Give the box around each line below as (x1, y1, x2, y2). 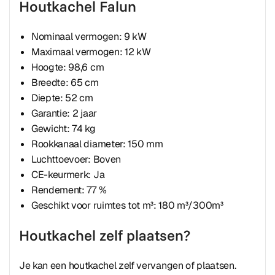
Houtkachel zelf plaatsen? (19, 226, 190, 244)
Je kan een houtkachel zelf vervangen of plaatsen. (19, 259, 236, 272)
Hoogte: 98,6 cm (31, 61, 104, 74)
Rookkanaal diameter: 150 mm (31, 137, 163, 150)
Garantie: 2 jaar (31, 107, 97, 120)
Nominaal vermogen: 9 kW (31, 30, 147, 43)
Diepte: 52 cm (31, 91, 93, 104)
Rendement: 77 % (31, 184, 107, 196)
